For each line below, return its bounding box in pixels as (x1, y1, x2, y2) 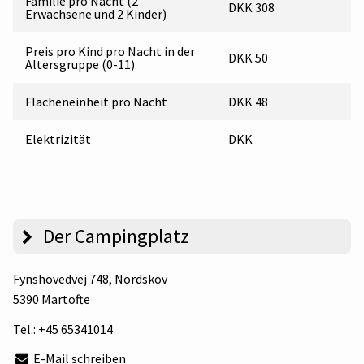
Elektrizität (25, 131, 91, 148)
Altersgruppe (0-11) (25, 56, 135, 73)
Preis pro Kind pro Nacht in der (25, 43, 195, 60)
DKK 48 (228, 93, 268, 110)
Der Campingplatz (38, 223, 189, 249)
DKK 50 (228, 50, 268, 67)
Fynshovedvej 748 (13, 271, 109, 288)
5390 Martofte (13, 291, 90, 308)
